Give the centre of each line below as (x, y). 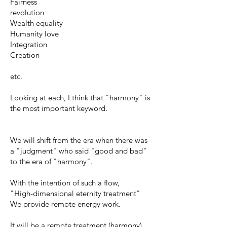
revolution (27, 12)
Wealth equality (36, 23)
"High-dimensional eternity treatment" (75, 193)
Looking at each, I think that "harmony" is (80, 97)
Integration (29, 44)
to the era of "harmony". (51, 161)
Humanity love (34, 33)
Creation (25, 55)
